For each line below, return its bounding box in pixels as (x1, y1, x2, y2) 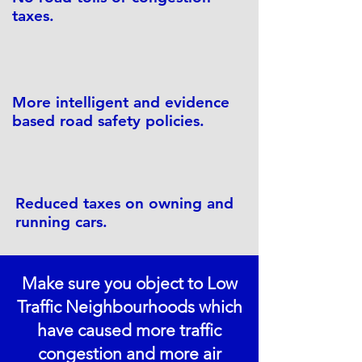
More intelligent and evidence (12, 93, 229, 112)
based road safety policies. (12, 112, 204, 130)
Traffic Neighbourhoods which (16, 297, 242, 317)
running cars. (15, 213, 107, 231)
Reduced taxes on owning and (15, 194, 234, 213)
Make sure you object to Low (21, 273, 238, 293)
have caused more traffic (37, 320, 221, 340)
